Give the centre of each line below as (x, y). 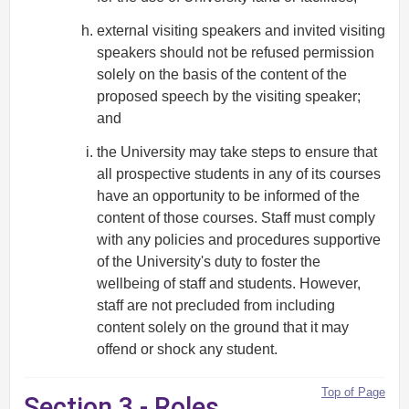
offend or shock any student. (187, 349)
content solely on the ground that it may (223, 327)
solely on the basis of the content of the (222, 75)
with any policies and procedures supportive (239, 239)
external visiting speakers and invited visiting (241, 31)
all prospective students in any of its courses (239, 173)
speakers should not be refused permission (236, 53)
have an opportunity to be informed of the (228, 195)
